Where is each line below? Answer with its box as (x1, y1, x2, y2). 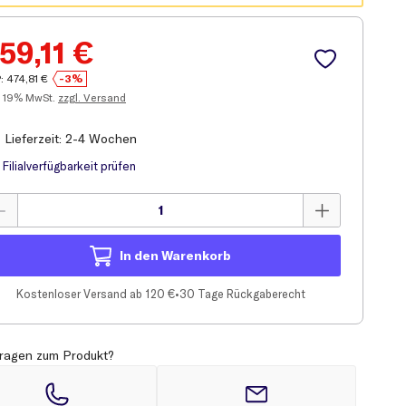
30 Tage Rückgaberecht (179, 286, 305, 301)
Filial (3, 159, 26, 173)
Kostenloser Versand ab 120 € (15, 286, 175, 301)
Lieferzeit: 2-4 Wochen (5, 130, 138, 147)
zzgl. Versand (58, 91, 126, 104)
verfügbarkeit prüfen (26, 159, 136, 173)
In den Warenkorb (120, 247, 231, 264)
